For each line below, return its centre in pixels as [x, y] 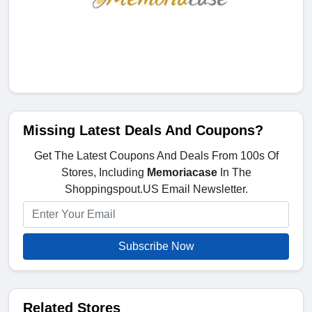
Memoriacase [182, 173]
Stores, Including [104, 173]
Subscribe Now [156, 247]
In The [234, 173]
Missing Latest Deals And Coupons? [143, 131]
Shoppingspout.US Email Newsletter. [156, 189]
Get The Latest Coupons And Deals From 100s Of [156, 156]
